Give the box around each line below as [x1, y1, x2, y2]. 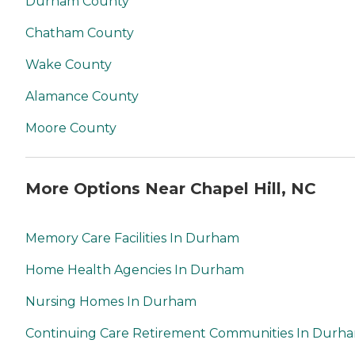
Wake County [25, 57, 112, 73]
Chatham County [25, 25, 134, 41]
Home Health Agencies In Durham [25, 261, 244, 277]
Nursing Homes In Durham [25, 293, 197, 309]
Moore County [25, 120, 116, 136]
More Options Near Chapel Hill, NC [25, 178, 316, 198]
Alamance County [25, 89, 139, 105]
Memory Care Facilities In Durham [25, 230, 239, 246]
